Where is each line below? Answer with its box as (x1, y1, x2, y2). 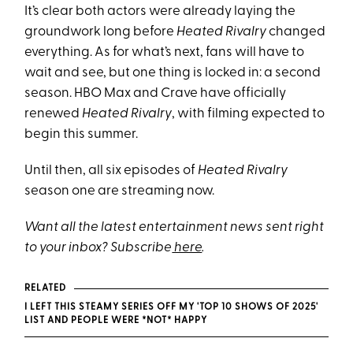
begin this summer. (24, 127, 139, 141)
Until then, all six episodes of (24, 163, 199, 177)
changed (266, 24, 326, 39)
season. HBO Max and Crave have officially (24, 86, 287, 100)
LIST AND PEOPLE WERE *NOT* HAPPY (24, 315, 208, 325)
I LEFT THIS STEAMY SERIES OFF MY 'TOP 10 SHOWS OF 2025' (24, 302, 319, 312)
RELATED (24, 283, 66, 293)
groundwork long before (24, 24, 177, 39)
